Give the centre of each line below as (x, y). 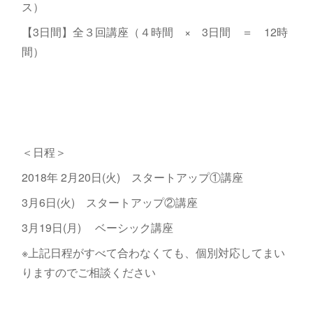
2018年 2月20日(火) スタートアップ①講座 (132, 177)
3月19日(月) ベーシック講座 (97, 228)
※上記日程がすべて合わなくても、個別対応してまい (153, 253)
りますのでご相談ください (88, 272)
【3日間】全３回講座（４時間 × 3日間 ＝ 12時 (154, 32)
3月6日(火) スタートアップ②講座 (109, 203)
